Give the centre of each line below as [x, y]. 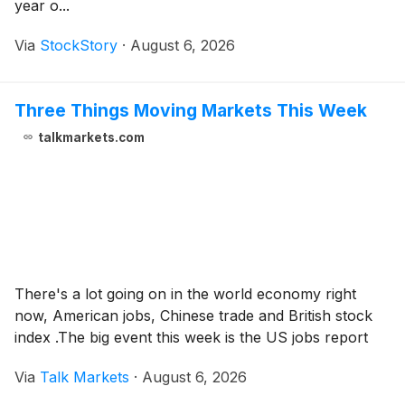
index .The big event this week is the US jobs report [191, 337]
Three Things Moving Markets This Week [191, 110]
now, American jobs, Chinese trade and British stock [193, 315]
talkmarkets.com [91, 137]
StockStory [79, 45]
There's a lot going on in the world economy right [185, 293]
